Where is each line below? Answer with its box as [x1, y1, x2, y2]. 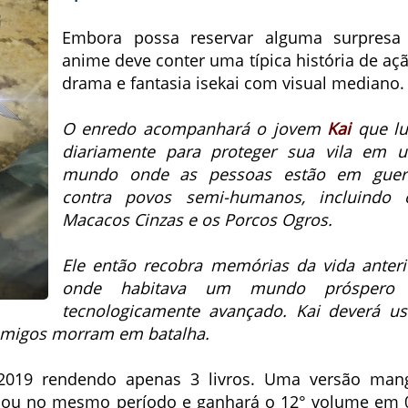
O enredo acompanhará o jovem [62, 117, 328, 139]
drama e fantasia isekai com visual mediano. [62, 72, 404, 94]
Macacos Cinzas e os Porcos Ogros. [62, 209, 332, 230]
